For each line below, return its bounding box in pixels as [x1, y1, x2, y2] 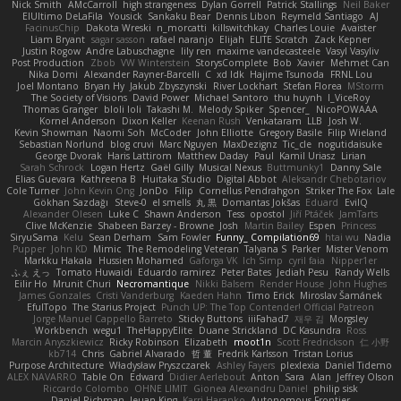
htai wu [324, 230, 359, 243]
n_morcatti [156, 21, 207, 34]
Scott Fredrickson [276, 335, 354, 348]
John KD [51, 242, 89, 255]
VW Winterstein [120, 55, 190, 69]
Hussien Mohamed [98, 253, 183, 267]
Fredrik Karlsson [217, 346, 288, 360]
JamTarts [339, 207, 379, 220]
